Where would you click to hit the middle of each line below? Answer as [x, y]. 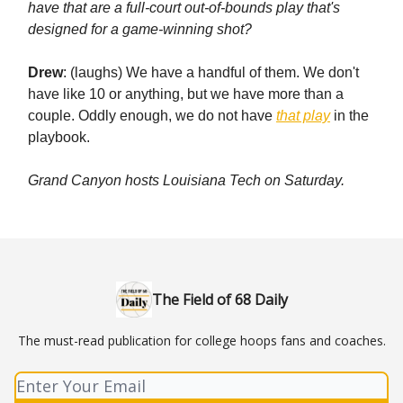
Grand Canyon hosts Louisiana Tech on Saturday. [186, 180]
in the [349, 115]
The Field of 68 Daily [219, 300]
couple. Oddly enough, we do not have [152, 115]
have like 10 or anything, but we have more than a [186, 94]
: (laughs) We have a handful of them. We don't [211, 72]
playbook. [59, 137]
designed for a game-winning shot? [140, 29]
